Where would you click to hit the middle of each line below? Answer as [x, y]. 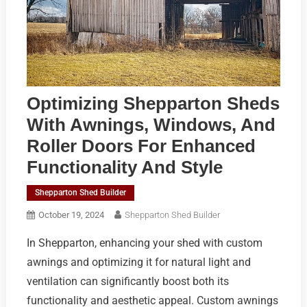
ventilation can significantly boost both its [127, 282]
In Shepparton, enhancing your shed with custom [144, 243]
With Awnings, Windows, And [151, 125]
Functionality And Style [124, 168]
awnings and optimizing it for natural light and [138, 262]
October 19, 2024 [71, 215]
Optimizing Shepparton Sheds [153, 104]
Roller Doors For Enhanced [141, 146]
